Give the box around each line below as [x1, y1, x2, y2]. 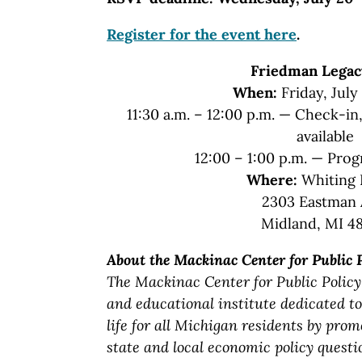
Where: [246, 170, 301, 189]
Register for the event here [107, 24, 297, 44]
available [296, 126, 354, 145]
